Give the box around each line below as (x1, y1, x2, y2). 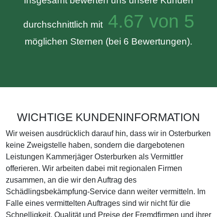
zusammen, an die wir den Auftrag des (6, 176, 137, 184)
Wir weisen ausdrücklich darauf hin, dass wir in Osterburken (6, 129, 211, 138)
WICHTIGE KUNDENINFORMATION (17, 111, 200, 124)
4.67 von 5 (102, 11, 194, 31)
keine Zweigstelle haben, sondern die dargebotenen (6, 141, 185, 149)
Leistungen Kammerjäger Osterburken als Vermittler (6, 153, 183, 161)
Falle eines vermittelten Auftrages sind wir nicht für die (6, 199, 190, 207)
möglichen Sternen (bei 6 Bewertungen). (25, 36, 192, 46)
